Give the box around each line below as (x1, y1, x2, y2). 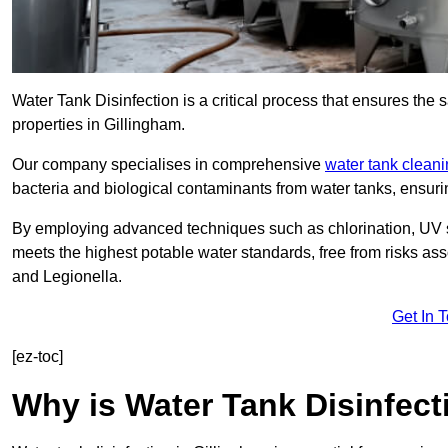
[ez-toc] (12, 348, 63, 366)
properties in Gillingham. (12, 116, 185, 134)
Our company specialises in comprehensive (12, 156, 325, 174)
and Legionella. (12, 268, 122, 286)
